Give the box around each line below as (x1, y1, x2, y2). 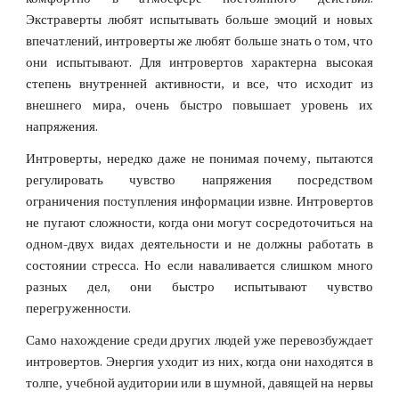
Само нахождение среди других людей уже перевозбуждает (26, 333, 373, 348)
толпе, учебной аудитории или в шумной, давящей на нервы (26, 376, 373, 391)
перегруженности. (26, 301, 132, 316)
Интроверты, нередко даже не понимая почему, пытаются (26, 151, 373, 167)
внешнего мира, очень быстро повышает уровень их (26, 98, 373, 113)
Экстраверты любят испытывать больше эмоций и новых (26, 12, 373, 28)
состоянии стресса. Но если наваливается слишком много (26, 258, 373, 273)
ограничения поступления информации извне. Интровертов (26, 194, 373, 209)
